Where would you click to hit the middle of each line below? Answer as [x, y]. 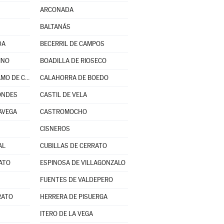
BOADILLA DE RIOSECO [73, 61]
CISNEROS [55, 129]
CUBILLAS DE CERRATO [73, 146]
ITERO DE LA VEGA [66, 214]
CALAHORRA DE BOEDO [74, 78]
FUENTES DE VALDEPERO [76, 180]
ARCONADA [56, 10]
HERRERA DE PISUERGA [73, 197]
